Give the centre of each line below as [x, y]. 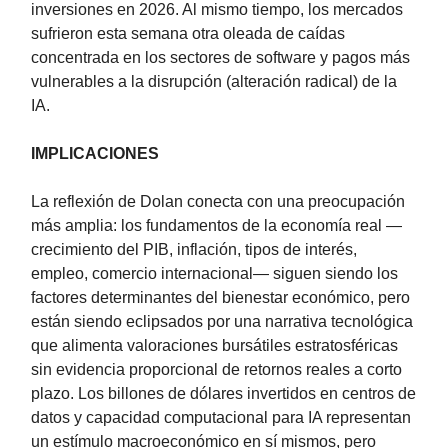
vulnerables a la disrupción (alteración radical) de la [214, 82]
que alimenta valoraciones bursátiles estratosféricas [214, 346]
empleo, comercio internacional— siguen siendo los [214, 274]
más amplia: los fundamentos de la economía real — [216, 226]
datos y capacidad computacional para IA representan [221, 418]
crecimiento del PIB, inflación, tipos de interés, [194, 250]
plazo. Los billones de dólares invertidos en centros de [223, 394]
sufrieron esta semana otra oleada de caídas [188, 34]
